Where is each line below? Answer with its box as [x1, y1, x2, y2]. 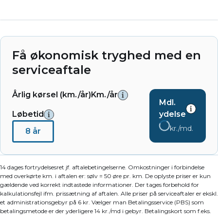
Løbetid [12, 109, 44, 119]
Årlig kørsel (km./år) [12, 90, 91, 100]
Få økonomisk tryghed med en [12, 48, 201, 63]
